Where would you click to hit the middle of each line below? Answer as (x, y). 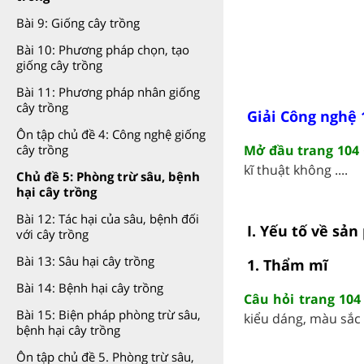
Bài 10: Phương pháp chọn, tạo (103, 50)
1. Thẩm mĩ (287, 264)
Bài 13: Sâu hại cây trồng (85, 261)
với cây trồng (52, 234)
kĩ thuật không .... (296, 169)
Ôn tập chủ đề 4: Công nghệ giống (111, 134)
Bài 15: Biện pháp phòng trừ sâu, (108, 314)
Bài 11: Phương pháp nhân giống (108, 92)
